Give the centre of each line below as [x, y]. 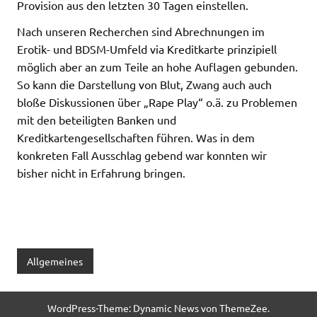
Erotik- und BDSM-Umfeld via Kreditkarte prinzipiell [147, 49]
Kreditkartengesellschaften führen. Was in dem [136, 138]
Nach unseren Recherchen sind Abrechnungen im [141, 31]
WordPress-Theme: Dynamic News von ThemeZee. [158, 307]
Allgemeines [55, 261]
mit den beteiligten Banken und [97, 120]
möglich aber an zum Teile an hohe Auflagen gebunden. [157, 67]
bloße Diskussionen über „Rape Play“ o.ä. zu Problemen [157, 102]
